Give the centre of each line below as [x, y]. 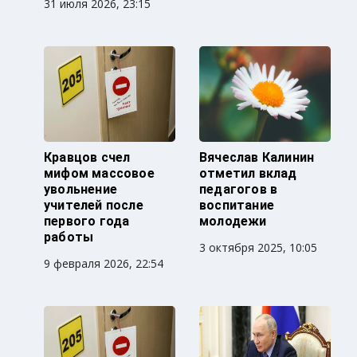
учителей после [94, 206]
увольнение [80, 190]
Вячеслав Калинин [257, 158]
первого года [87, 222]
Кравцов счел [87, 158]
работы [69, 237]
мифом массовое [99, 174]
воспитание [237, 206]
